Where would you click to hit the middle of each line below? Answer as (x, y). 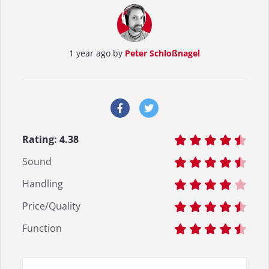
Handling (43, 184)
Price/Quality (51, 206)
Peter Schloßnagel (162, 53)
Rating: (41, 140)
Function (42, 228)
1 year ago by (97, 53)
